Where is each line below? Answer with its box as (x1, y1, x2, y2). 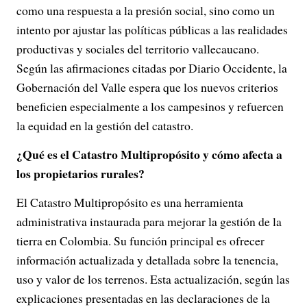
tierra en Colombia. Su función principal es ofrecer (16, 232, 265, 249)
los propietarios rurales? (16, 164, 145, 182)
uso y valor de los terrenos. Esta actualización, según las (16, 271, 290, 287)
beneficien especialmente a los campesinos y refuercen (16, 98, 284, 114)
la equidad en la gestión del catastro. (16, 117, 193, 134)
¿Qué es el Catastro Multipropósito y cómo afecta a (16, 145, 282, 163)
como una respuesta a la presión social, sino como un (16, 2, 275, 19)
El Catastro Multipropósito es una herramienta (16, 194, 243, 210)
